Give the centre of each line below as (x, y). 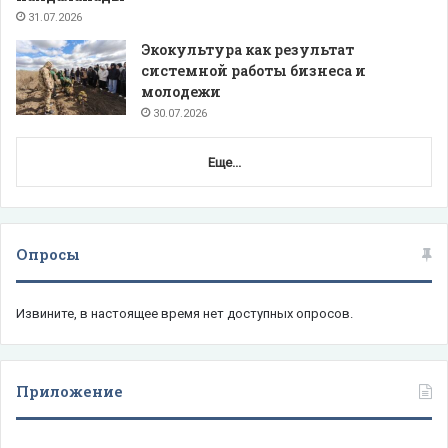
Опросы (48, 253)
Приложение (69, 390)
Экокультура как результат (247, 49)
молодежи (181, 91)
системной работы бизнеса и (253, 70)
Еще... (224, 162)
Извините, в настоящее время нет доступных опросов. (184, 313)
